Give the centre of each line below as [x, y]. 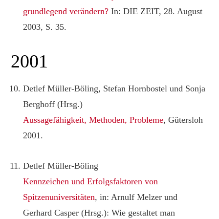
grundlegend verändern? [66, 11]
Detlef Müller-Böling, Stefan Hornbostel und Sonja [114, 88]
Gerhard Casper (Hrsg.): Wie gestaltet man [99, 212]
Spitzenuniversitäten [59, 197]
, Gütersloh [183, 120]
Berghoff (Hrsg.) [53, 104]
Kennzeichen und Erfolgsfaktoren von [91, 181]
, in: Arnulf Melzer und [136, 197]
